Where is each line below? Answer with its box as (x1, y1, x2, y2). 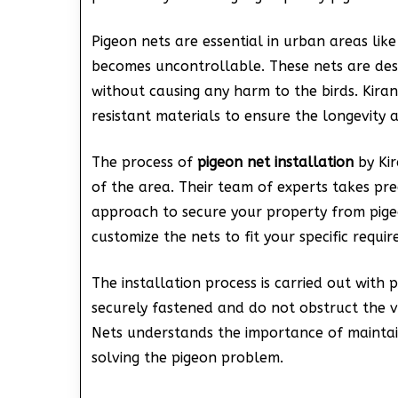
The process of (91, 153, 197, 171)
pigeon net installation (196, 153, 354, 171)
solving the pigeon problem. (91, 348, 283, 366)
